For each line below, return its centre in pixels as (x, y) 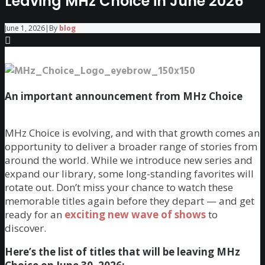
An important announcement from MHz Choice (124, 96)
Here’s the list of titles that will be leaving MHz (122, 252)
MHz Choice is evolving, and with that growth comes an (132, 133)
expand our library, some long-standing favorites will (129, 174)
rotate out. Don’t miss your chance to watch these (119, 188)
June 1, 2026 (25, 28)
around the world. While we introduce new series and (129, 160)
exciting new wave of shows (135, 215)
